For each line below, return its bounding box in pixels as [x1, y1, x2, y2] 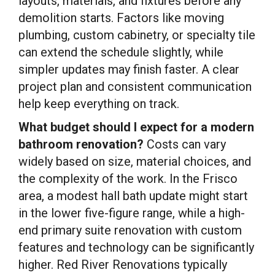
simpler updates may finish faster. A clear [18, 62, 239, 77]
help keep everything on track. [18, 96, 179, 111]
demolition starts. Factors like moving [18, 10, 224, 25]
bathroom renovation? [18, 137, 144, 152]
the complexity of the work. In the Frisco [18, 171, 238, 186]
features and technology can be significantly [18, 240, 254, 255]
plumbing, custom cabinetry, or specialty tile [18, 28, 255, 42]
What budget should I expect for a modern [18, 120, 254, 134]
